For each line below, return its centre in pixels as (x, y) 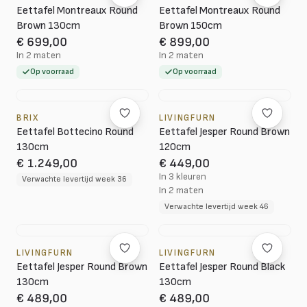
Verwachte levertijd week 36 (74, 179)
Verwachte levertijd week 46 (217, 207)
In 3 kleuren (183, 176)
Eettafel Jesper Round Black (222, 267)
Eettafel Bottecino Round (75, 132)
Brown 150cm (191, 26)
